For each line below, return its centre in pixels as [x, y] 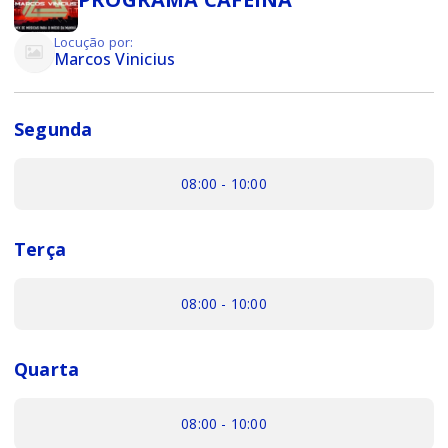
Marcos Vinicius [115, 58]
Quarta [47, 368]
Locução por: [94, 41]
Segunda [53, 128]
